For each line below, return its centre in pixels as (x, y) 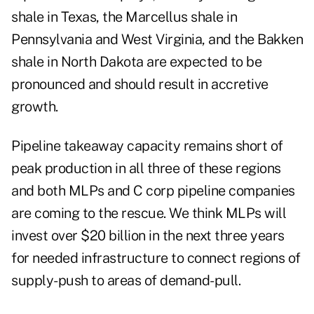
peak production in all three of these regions (146, 169)
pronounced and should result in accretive (140, 84)
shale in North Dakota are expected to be (136, 62)
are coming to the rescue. (90, 213)
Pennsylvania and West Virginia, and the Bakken (157, 40)
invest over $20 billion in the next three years (148, 236)
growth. (35, 107)
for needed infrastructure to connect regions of (156, 258)
